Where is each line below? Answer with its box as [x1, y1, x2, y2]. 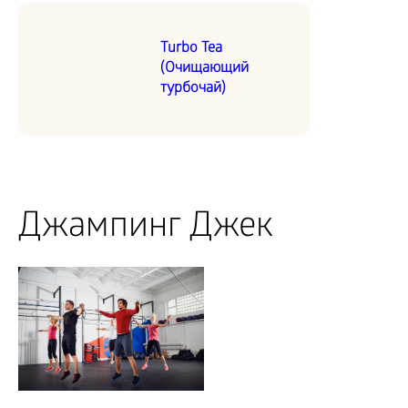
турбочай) [160, 80, 226, 98]
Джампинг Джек [18, 209, 273, 250]
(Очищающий [160, 60, 249, 78]
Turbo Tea [160, 40, 222, 58]
